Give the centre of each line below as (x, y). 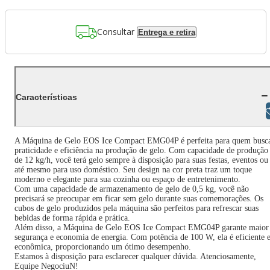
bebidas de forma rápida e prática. (72, 218)
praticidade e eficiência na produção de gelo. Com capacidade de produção (141, 150)
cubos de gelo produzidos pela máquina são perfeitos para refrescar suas (137, 208)
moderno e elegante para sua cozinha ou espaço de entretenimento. (127, 179)
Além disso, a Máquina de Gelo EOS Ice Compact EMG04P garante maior (142, 228)
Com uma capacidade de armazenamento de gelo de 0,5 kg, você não (132, 189)
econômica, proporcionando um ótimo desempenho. (103, 247)
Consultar (115, 31)
